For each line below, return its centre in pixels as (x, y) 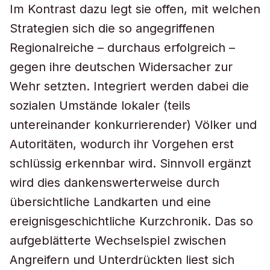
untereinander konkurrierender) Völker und (133, 125)
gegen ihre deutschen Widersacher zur (121, 67)
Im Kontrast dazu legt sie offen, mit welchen (135, 9)
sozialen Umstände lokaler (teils (100, 105)
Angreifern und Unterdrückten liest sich (122, 260)
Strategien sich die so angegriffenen (112, 28)
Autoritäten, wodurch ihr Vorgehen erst (122, 144)
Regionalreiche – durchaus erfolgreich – (122, 48)
